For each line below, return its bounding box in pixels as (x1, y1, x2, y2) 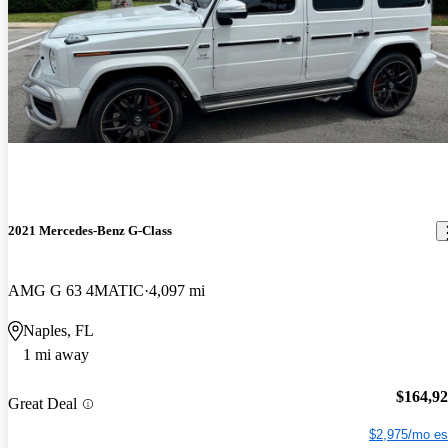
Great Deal (8, 395, 77, 413)
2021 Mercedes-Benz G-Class (8, 223, 172, 239)
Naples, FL (23, 321, 94, 339)
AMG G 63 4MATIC (8, 281, 144, 299)
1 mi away (23, 345, 89, 363)
